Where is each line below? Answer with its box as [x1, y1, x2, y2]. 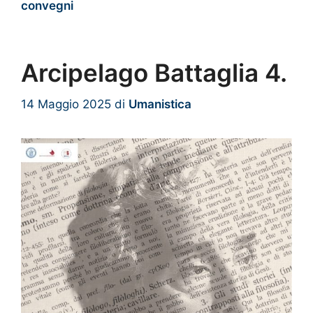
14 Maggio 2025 [21, 96, 111, 111]
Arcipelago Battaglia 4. [21, 58, 287, 88]
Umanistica [129, 96, 191, 111]
